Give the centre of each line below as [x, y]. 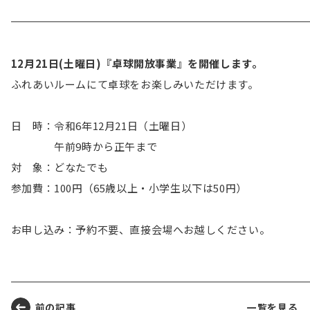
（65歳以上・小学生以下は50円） [165, 188]
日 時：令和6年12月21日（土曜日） [101, 125]
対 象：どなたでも [60, 167]
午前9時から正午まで [84, 146]
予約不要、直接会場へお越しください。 [173, 229]
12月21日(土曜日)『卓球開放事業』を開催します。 [137, 63]
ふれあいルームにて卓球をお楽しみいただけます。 [135, 84]
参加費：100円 [47, 188]
